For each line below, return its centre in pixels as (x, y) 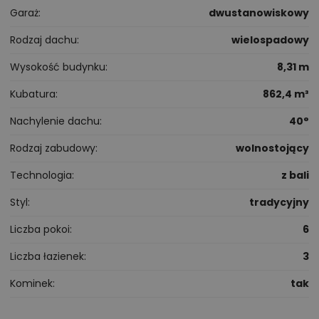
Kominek (31, 284)
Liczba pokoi (40, 230)
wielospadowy (270, 40)
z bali (295, 176)
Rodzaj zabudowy (53, 148)
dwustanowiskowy (259, 13)
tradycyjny (279, 203)
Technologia (41, 176)
